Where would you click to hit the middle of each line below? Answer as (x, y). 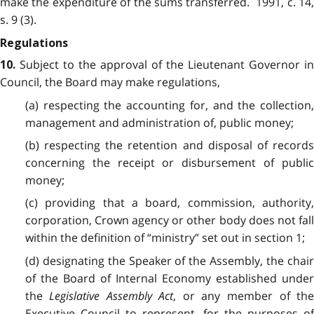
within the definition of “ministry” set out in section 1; (165, 238)
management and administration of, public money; (159, 122)
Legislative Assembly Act (111, 295)
